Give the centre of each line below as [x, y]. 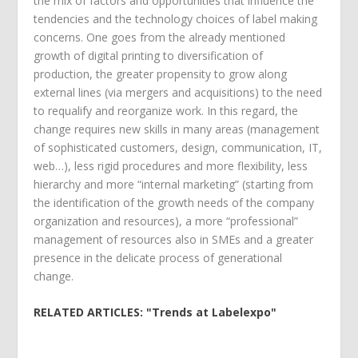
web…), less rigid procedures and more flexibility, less [171, 165]
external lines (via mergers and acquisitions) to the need [178, 92]
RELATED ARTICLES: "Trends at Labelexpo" [155, 312]
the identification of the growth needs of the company [174, 202]
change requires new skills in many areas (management [177, 129]
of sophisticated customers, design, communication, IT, [178, 147]
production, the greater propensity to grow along [161, 74]
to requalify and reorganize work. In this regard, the [166, 110]
